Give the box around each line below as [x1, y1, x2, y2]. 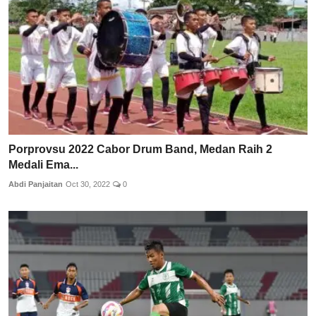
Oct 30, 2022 [66, 180, 110, 189]
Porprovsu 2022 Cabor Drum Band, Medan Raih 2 [8, 143, 272, 156]
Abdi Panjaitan [8, 180, 63, 189]
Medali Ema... [8, 159, 78, 171]
